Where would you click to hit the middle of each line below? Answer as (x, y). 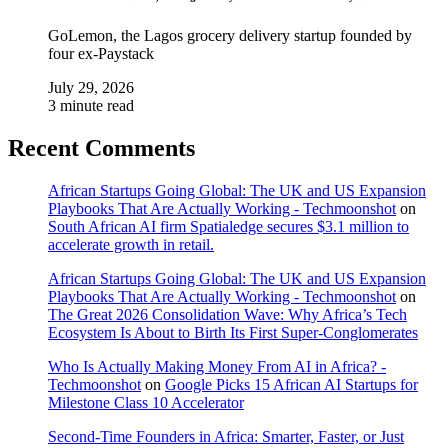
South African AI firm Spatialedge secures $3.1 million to (228, 226)
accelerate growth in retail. (131, 244)
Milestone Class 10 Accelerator (146, 402)
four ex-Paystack (101, 53)
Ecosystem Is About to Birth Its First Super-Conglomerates (233, 332)
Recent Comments (101, 147)
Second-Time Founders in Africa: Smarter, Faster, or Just (226, 436)
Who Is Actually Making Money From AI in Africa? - (217, 366)
